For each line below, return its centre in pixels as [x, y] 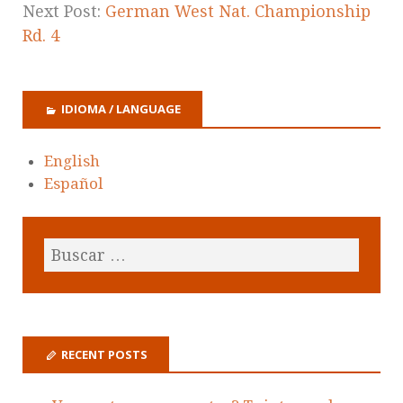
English [72, 161]
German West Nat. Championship [238, 12]
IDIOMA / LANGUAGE [121, 109]
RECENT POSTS [104, 354]
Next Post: [64, 12]
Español [74, 183]
